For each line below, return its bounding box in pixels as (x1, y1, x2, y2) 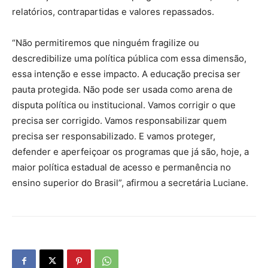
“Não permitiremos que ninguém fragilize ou (12, 36, 199, 48)
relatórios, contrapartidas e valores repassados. (12, 5, 214, 17)
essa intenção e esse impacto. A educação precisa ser (12, 68, 240, 80)
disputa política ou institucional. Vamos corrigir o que (12, 99, 236, 111)
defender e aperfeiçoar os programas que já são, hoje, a (12, 145, 249, 157)
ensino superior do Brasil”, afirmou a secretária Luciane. (12, 176, 248, 188)
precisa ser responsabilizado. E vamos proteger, (12, 130, 215, 142)
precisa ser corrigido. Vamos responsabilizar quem (12, 114, 227, 126)
